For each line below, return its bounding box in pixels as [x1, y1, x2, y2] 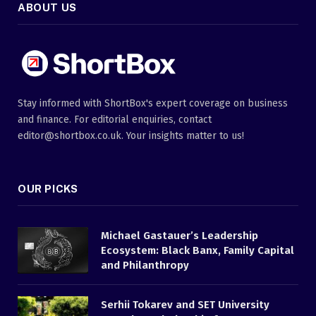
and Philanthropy [101, 258, 189, 272]
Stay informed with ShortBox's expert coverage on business [18, 97, 288, 109]
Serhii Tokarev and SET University [101, 298, 269, 312]
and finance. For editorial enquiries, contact [18, 113, 212, 126]
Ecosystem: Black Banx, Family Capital [101, 243, 294, 257]
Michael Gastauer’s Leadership [101, 229, 258, 242]
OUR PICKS [18, 182, 78, 195]
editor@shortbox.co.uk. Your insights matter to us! [18, 129, 244, 142]
